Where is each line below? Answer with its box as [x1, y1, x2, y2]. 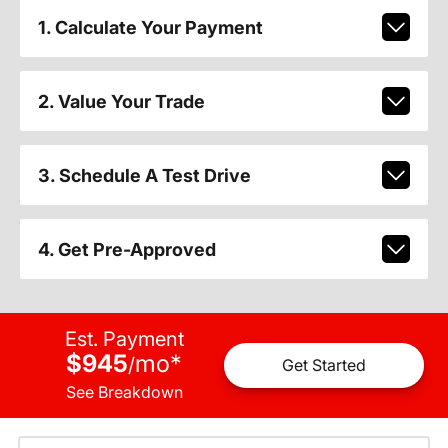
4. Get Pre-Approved [37, 238, 216, 260]
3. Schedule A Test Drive [37, 164, 251, 186]
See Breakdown [65, 381, 183, 402]
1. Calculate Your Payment [37, 16, 263, 38]
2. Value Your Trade [37, 90, 205, 112]
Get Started [282, 355, 366, 376]
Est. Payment [64, 326, 184, 351]
